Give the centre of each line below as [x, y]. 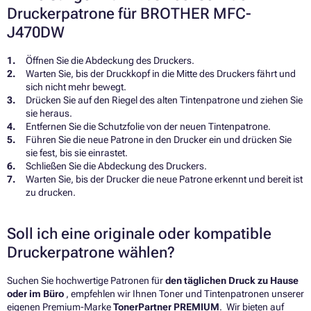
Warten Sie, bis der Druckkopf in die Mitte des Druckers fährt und [161, 73]
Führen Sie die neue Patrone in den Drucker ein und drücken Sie [159, 139]
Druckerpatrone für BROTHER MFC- [129, 13]
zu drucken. [51, 192]
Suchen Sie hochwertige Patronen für [86, 280]
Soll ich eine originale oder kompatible [139, 233]
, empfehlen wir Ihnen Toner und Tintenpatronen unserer [185, 293]
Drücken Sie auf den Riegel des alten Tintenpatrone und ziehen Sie [164, 100]
